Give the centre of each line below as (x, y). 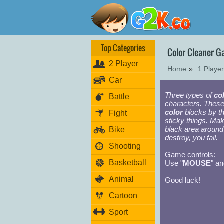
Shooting (125, 146)
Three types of (189, 95)
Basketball (128, 163)
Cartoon (123, 196)
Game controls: (190, 155)
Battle (119, 97)
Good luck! (183, 180)
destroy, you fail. (191, 138)
